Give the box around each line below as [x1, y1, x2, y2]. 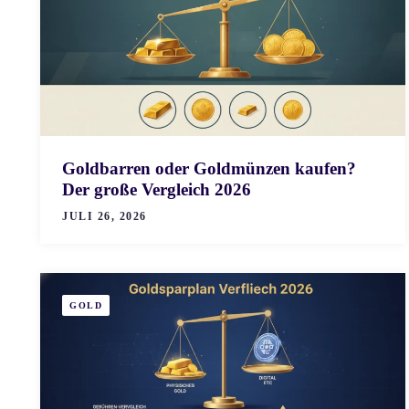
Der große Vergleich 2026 [62, 180, 251, 200]
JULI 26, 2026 [62, 210, 147, 224]
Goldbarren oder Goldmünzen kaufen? [62, 159, 356, 179]
